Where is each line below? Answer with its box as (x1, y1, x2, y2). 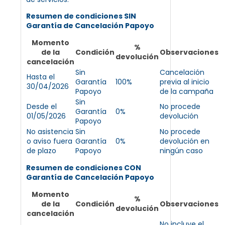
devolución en (160, 136, 209, 146)
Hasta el (27, 71, 55, 82)
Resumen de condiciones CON (26, 162, 141, 173)
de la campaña (160, 86, 213, 96)
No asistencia (27, 126, 73, 137)
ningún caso (160, 145, 203, 156)
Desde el (27, 101, 57, 111)
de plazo (27, 145, 56, 156)
